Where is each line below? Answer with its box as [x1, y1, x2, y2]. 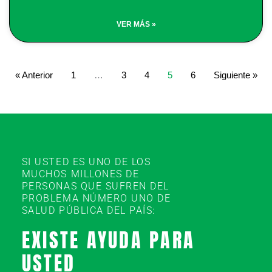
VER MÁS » [116, 20, 156, 29]
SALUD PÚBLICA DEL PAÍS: [21, 205, 156, 216]
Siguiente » [213, 70, 257, 80]
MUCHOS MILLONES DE [21, 168, 140, 180]
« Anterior [15, 70, 53, 80]
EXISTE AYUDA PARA [21, 225, 195, 255]
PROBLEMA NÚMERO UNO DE [21, 192, 171, 204]
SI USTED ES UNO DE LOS [21, 156, 151, 168]
